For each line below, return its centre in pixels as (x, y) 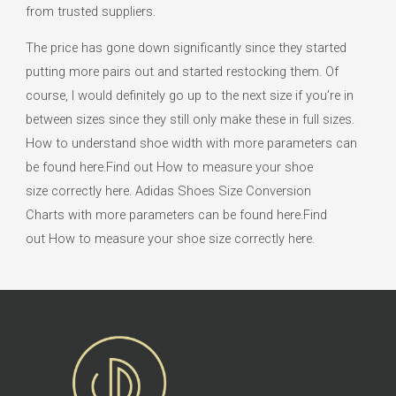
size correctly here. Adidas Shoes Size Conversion (169, 191)
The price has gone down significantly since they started (187, 48)
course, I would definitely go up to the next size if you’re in (190, 96)
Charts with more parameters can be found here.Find (177, 215)
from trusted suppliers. (91, 11)
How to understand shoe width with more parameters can (192, 144)
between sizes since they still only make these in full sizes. (190, 120)
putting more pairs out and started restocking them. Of (183, 72)
